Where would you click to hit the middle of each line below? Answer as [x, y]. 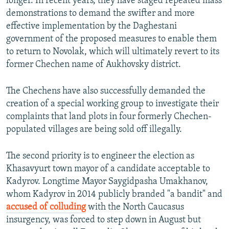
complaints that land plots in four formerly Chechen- [109, 117]
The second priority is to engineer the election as [100, 156]
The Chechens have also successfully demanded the [106, 91]
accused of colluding [46, 208]
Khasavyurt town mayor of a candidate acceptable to [108, 169]
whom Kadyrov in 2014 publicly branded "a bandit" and [114, 195]
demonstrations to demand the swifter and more [100, 14]
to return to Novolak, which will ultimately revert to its [113, 52]
